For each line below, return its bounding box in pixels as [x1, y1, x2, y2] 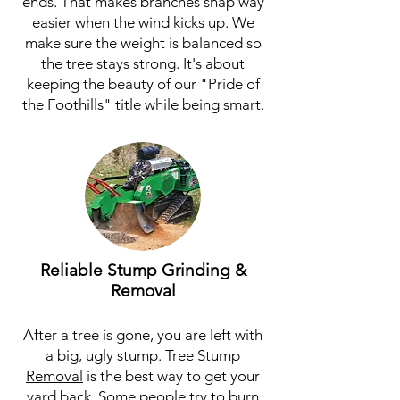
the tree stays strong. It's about [41, 54, 245, 72]
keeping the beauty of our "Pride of [26, 75, 260, 93]
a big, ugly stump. [46, 346, 165, 364]
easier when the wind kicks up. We [31, 13, 254, 31]
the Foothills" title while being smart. [21, 96, 264, 113]
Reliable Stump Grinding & [39, 260, 246, 280]
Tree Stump [165, 346, 240, 364]
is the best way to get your [83, 367, 260, 385]
